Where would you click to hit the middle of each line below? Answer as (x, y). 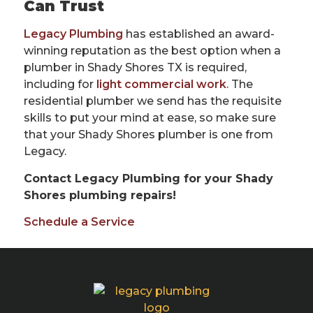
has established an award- (199, 34)
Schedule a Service (81, 222)
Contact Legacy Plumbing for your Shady (148, 178)
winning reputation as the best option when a (152, 51)
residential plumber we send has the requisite (153, 101)
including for (60, 85)
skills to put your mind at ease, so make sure (150, 118)
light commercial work (161, 85)
